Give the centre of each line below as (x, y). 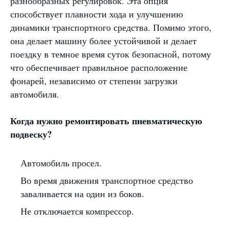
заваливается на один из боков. (82, 194)
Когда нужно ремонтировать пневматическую (106, 121)
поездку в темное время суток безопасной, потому (111, 54)
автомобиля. (35, 94)
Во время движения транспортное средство (107, 180)
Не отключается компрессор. (77, 211)
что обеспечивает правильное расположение (99, 67)
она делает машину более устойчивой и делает (103, 41)
